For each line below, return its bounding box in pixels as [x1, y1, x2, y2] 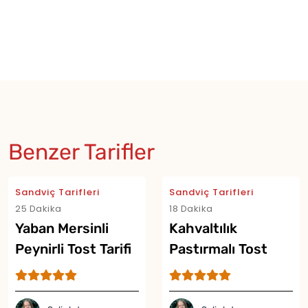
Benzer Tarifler [8, 138, 155, 165]
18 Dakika [169, 201, 213, 215]
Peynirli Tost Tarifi [15, 240, 131, 257]
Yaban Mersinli [15, 219, 109, 236]
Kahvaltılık [169, 219, 237, 236]
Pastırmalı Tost [169, 240, 267, 257]
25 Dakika [15, 201, 62, 215]
